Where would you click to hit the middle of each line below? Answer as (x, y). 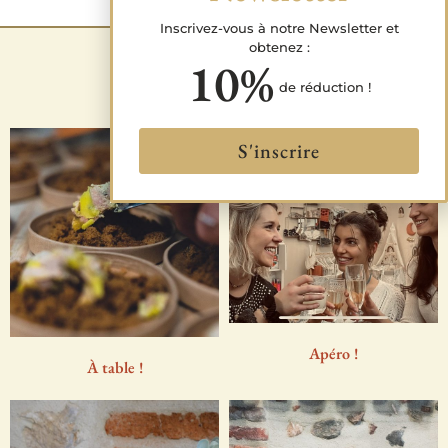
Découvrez (224, 73)
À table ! (114, 367)
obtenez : (279, 46)
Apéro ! (333, 354)
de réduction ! (324, 86)
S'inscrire (279, 151)
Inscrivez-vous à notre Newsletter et (279, 27)
